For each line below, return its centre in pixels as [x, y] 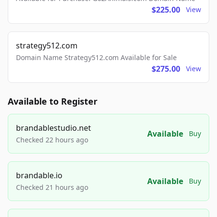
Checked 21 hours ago [52, 187]
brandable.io [39, 176]
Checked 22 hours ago [52, 140]
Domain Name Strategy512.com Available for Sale [96, 58]
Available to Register [53, 101]
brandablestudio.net [54, 128]
